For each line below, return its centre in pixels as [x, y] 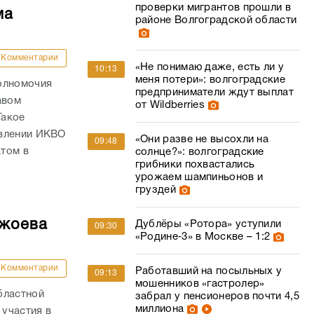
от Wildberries [170, 105]
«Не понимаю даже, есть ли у [209, 67]
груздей [155, 190]
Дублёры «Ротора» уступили [208, 224]
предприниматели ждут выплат [214, 93]
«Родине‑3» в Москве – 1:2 [203, 237]
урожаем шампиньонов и [199, 177]
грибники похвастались [195, 165]
